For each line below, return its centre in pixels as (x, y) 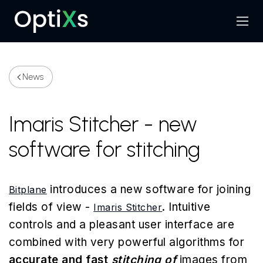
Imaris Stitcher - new (103, 124)
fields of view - (51, 207)
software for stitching (104, 149)
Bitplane (28, 190)
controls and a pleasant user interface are (122, 225)
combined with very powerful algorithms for (127, 242)
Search (235, 26)
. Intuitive (186, 207)
